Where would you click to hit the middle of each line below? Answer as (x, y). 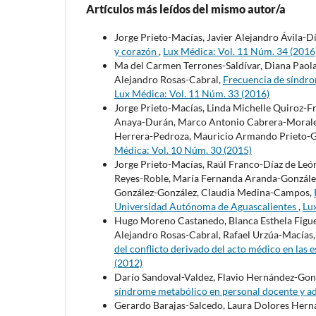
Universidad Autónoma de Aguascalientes (206, 206)
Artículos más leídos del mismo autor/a (186, 8)
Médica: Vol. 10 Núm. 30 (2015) (183, 150)
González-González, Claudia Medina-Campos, (214, 192)
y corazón (136, 51)
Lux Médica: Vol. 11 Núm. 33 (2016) (192, 93)
